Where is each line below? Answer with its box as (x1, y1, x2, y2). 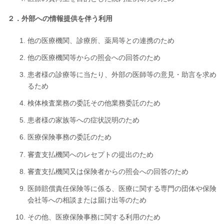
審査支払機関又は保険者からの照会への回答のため (27, 167, 188, 175)
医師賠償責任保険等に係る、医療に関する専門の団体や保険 (27, 184, 216, 192)
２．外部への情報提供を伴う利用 (7, 14, 112, 22)
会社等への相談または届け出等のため (27, 196, 146, 204)
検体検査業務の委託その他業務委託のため (27, 99, 160, 107)
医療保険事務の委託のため (27, 133, 111, 141)
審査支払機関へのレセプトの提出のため (27, 150, 153, 158)
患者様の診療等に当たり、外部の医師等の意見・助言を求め (27, 70, 216, 78)
